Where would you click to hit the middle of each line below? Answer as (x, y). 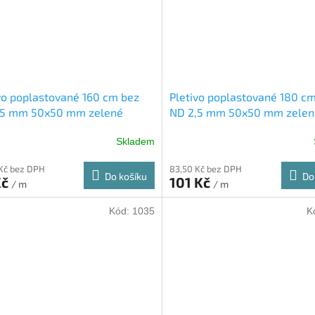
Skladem (135, 141)
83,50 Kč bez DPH (205, 169)
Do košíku (126, 176)
